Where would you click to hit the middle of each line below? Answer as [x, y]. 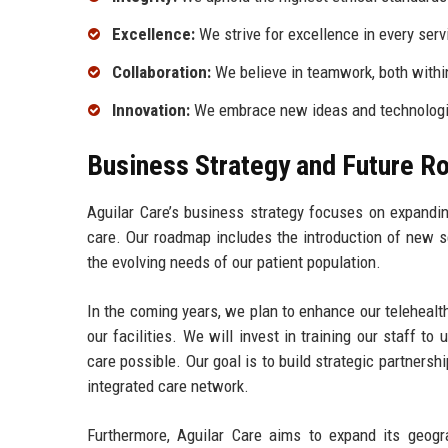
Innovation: [151, 109]
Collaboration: [161, 72]
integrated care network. [168, 385]
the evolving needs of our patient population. [234, 261]
